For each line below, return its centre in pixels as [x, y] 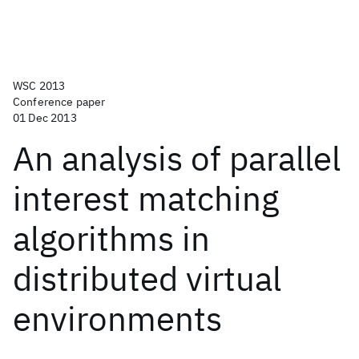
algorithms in [111, 238]
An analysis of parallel [177, 158]
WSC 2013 [39, 86]
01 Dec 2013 [45, 118]
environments [117, 319]
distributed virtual [147, 278]
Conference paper [59, 102]
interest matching [146, 198]
